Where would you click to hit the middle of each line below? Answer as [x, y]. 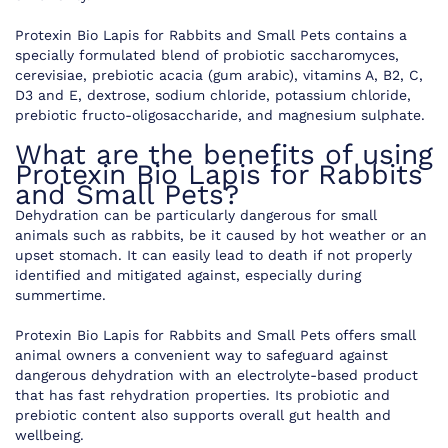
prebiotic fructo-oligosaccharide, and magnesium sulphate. [220, 115]
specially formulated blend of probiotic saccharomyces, [207, 55]
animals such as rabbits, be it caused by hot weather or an [221, 235]
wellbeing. [52, 435]
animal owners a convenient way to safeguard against [201, 355]
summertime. [63, 295]
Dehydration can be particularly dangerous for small [196, 215]
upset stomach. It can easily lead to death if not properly [213, 255]
